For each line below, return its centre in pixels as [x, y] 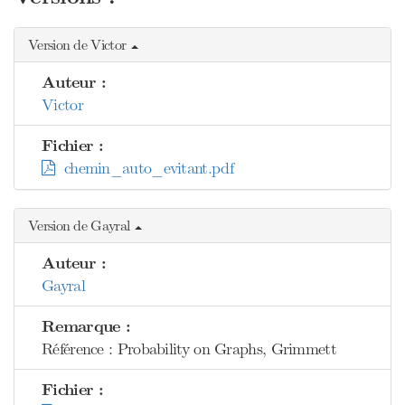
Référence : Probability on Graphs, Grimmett [189, 349]
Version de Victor [79, 45]
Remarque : [86, 327]
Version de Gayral [81, 226]
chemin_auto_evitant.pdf [144, 168]
